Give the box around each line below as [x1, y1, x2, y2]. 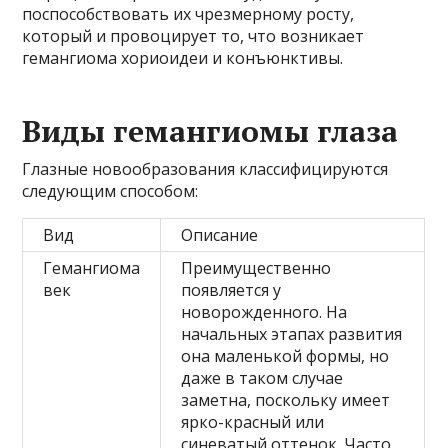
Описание [181, 223, 259, 246]
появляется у [181, 278, 282, 301]
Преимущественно [181, 256, 332, 279]
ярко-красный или [181, 410, 325, 433]
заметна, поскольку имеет [181, 388, 391, 411]
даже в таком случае [181, 366, 344, 389]
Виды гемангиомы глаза [22, 110, 399, 151]
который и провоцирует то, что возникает [22, 24, 365, 47]
